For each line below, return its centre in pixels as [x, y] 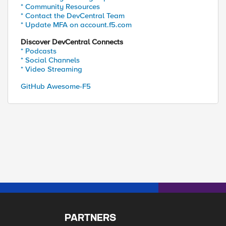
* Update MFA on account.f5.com [76, 25]
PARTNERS [91, 218]
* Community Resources [60, 7]
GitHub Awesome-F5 [56, 86]
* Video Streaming [51, 69]
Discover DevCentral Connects [72, 42]
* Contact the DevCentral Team [73, 16]
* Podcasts [39, 51]
